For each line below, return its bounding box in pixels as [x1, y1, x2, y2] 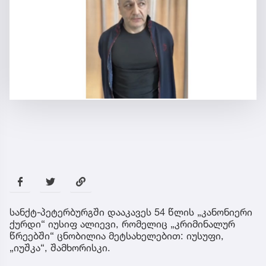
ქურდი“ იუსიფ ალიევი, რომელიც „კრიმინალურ [9, 218, 235, 230]
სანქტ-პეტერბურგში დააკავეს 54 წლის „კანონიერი [9, 206, 252, 218]
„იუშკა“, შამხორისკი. [9, 242, 110, 254]
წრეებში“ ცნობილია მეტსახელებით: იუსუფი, [9, 230, 224, 242]
